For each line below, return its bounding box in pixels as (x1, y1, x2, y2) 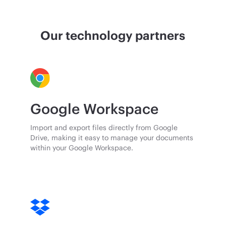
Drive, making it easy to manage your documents (30, 133, 194, 142)
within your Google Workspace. (30, 143, 134, 152)
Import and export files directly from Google (30, 123, 178, 132)
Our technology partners (40, 28, 186, 43)
